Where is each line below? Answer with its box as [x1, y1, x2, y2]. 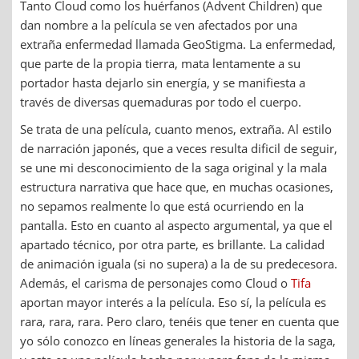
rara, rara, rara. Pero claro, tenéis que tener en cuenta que [20, 313, 339, 330]
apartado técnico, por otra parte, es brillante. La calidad [20, 236, 325, 253]
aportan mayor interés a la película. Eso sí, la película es [20, 294, 326, 311]
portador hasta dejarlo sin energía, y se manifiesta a [20, 75, 305, 91]
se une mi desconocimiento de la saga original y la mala [20, 159, 327, 176]
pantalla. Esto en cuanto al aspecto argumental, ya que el [20, 217, 333, 234]
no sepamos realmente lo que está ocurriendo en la [20, 198, 304, 215]
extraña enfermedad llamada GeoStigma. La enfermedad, [20, 36, 336, 53]
